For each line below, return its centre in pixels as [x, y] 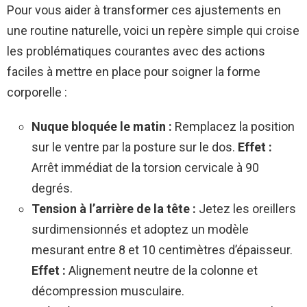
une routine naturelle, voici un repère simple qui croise [153, 30]
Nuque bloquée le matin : [102, 126]
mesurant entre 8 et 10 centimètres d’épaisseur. [162, 249]
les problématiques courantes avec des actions [136, 51]
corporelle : [37, 92]
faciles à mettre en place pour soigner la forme [134, 71]
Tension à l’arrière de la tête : [114, 208]
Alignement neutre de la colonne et [162, 270]
